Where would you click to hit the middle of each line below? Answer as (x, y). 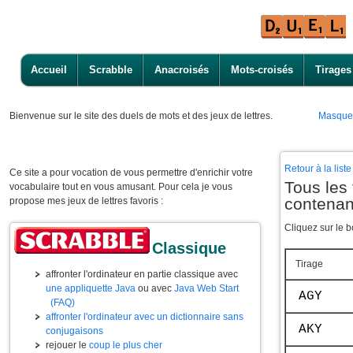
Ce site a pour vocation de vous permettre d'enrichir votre (131, 173)
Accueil (49, 70)
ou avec (155, 288)
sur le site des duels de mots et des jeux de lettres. (165, 116)
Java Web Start (206, 288)
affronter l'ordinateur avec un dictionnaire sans (145, 317)
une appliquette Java (91, 288)
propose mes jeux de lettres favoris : (86, 201)
